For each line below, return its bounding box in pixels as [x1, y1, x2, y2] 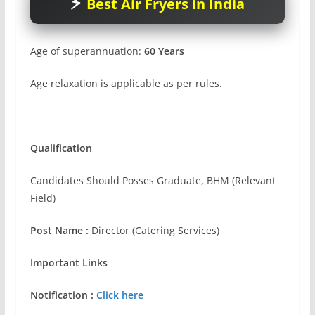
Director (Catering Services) [88, 223, 219, 237]
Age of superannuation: [30, 44, 141, 58]
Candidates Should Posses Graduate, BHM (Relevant [30, 173, 276, 187]
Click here [96, 288, 143, 302]
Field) [30, 191, 56, 205]
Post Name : [30, 223, 89, 237]
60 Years [141, 44, 184, 58]
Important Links [30, 255, 108, 269]
